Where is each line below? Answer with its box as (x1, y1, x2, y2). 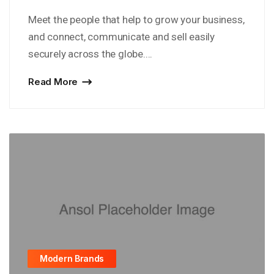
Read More (28, 76, 78, 87)
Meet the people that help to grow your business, (28, 13, 245, 26)
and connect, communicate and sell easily (28, 31, 215, 43)
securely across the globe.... (28, 48, 153, 60)
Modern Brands (40, 253, 105, 264)
